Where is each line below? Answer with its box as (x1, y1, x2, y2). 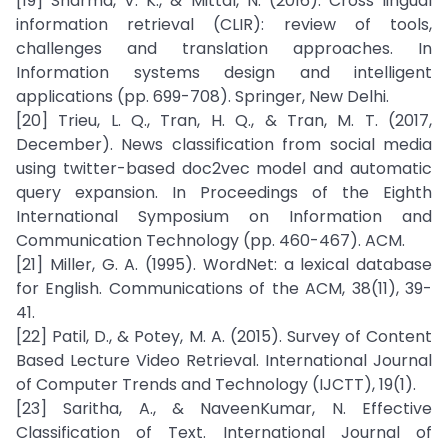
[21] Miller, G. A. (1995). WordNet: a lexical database (16, 253, 432, 276)
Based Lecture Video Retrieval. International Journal (16, 349, 432, 372)
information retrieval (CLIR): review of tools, (16, 13, 432, 36)
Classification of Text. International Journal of (16, 421, 432, 444)
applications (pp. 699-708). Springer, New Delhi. (16, 85, 389, 108)
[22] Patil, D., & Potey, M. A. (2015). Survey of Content (16, 325, 432, 348)
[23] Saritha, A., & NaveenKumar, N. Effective (16, 397, 432, 420)
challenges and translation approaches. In (16, 37, 432, 60)
